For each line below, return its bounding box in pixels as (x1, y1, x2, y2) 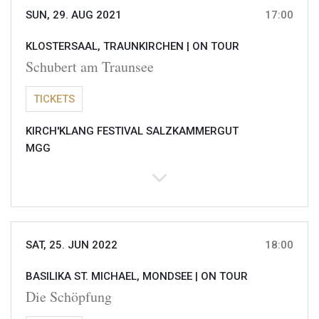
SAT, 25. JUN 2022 (26, 239, 117, 252)
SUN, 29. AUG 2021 (26, 9, 122, 22)
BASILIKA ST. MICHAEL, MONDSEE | (26, 270, 201, 283)
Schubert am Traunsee (26, 57, 154, 77)
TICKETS (33, 93, 75, 106)
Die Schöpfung (26, 287, 112, 307)
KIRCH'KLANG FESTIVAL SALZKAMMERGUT (26, 125, 239, 138)
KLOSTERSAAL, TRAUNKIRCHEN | (26, 40, 192, 53)
